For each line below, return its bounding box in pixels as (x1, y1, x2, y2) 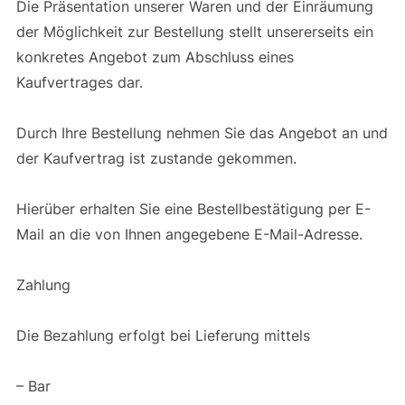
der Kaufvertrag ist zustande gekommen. (15, 148, 301, 167)
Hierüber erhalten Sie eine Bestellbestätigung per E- (15, 199, 371, 218)
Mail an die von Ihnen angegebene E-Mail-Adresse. (15, 224, 367, 243)
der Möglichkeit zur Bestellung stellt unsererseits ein (15, 22, 373, 41)
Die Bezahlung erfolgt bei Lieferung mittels (15, 325, 315, 344)
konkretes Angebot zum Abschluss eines (15, 47, 294, 66)
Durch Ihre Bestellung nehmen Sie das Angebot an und (15, 123, 388, 142)
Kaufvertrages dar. (15, 72, 147, 91)
